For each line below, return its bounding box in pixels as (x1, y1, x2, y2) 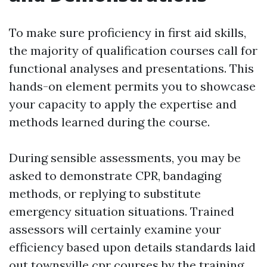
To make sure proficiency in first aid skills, (9, 25, 246, 41)
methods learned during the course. (9, 114, 210, 130)
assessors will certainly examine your (9, 222, 221, 237)
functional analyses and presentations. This (9, 61, 254, 76)
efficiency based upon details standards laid (9, 240, 256, 255)
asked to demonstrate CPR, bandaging (9, 168, 221, 184)
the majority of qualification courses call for (9, 43, 257, 58)
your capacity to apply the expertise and (9, 97, 237, 112)
